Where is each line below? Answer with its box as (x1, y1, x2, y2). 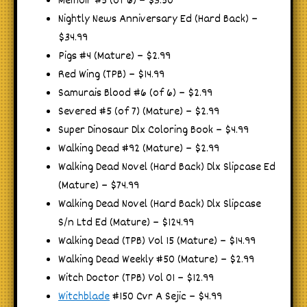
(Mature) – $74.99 (58, 177, 139, 195)
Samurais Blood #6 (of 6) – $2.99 (58, 85, 212, 103)
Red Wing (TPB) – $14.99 (58, 66, 164, 84)
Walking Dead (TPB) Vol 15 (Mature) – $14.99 (58, 233, 256, 251)
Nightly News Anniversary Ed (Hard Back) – (58, 11, 258, 29)
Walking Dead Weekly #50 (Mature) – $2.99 (58, 251, 254, 269)
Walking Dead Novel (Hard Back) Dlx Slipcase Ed (58, 159, 275, 177)
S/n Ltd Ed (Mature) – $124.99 (58, 214, 194, 232)
